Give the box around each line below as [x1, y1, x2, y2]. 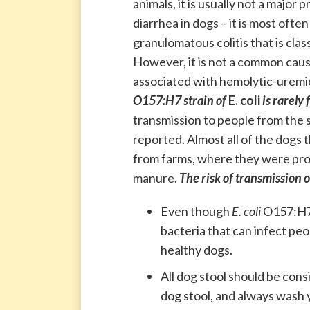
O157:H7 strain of [133, 93, 228, 108]
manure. [133, 170, 179, 185]
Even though [161, 203, 232, 219]
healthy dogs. [161, 242, 232, 257]
